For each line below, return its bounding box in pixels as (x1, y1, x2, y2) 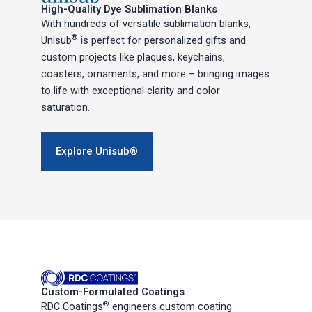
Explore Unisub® (56, 145, 139, 158)
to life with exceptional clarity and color (41, 84, 221, 97)
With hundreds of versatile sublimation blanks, (41, 17, 251, 30)
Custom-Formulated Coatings (41, 286, 185, 299)
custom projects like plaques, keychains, (41, 50, 226, 63)
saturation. (41, 100, 91, 114)
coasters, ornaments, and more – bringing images (41, 67, 270, 80)
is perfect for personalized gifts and (78, 33, 247, 47)
